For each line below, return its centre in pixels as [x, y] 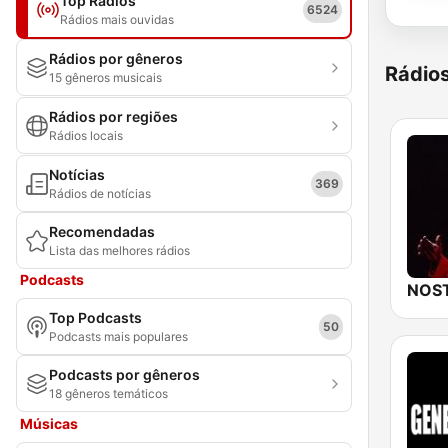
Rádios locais [86, 135]
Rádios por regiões [113, 116]
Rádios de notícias [100, 193]
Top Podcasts [95, 317]
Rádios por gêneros [116, 58]
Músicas [49, 423]
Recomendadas [102, 231]
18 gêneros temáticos [108, 393]
